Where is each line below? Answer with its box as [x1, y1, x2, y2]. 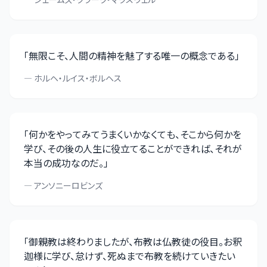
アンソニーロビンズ [34, 179, 103, 191]
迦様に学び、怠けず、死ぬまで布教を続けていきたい [24, 249, 235, 263]
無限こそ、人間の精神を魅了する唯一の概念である [29, 48, 235, 63]
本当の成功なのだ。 [24, 156, 104, 170]
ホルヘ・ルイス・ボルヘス [34, 72, 122, 84]
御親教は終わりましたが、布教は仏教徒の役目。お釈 [29, 234, 242, 249]
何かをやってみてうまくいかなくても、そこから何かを [29, 127, 241, 141]
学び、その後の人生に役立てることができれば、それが [24, 141, 242, 156]
